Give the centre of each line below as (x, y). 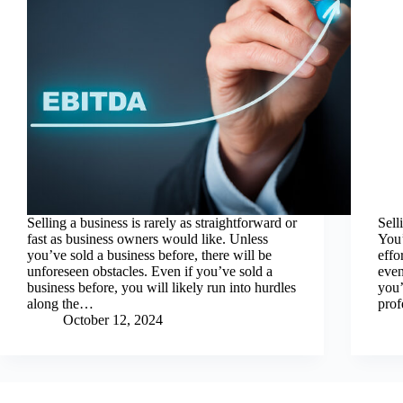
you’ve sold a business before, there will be (149, 255)
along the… (60, 304)
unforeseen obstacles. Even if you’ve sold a (150, 271)
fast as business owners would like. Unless (148, 239)
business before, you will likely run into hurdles (161, 287)
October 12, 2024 (113, 320)
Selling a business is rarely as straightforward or (162, 223)
